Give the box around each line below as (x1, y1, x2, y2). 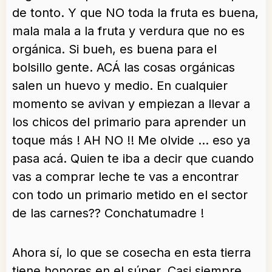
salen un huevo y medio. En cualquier (12, 78, 228, 93)
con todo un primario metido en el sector (12, 188, 248, 203)
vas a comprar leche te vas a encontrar (12, 169, 239, 185)
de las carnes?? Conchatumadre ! (12, 206, 204, 221)
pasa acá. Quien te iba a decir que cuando (12, 151, 254, 166)
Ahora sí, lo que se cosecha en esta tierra (12, 245, 251, 260)
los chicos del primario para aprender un (12, 115, 246, 130)
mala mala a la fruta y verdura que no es (12, 24, 245, 39)
